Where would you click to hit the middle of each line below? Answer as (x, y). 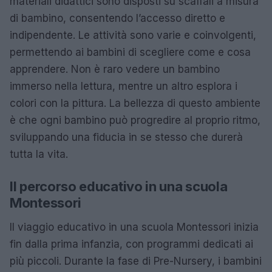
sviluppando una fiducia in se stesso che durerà (126, 137)
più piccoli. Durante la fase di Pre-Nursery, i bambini (136, 261)
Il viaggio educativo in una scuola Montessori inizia (134, 227)
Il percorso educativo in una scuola (119, 186)
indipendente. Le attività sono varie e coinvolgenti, (133, 35)
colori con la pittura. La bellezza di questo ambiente (135, 103)
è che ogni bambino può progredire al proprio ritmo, (135, 120)
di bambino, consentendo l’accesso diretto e (117, 18)
